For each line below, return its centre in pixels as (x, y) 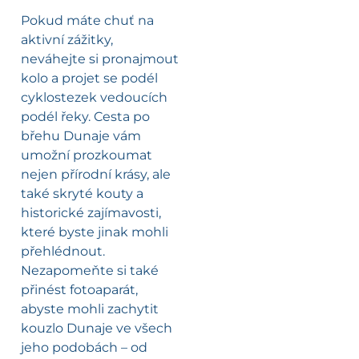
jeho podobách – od (84, 348)
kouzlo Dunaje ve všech (97, 329)
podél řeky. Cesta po (85, 117)
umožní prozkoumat (87, 155)
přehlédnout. (63, 252)
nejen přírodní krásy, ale (96, 175)
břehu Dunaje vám (81, 136)
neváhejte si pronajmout (100, 59)
